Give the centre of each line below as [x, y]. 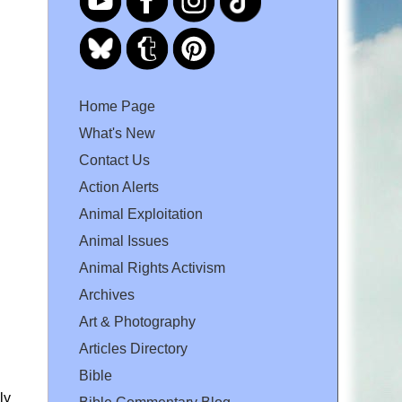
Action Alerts [119, 188]
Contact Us [114, 161]
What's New [117, 134]
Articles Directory [133, 349]
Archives [107, 295]
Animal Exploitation [141, 214]
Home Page [117, 107]
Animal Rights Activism [152, 268]
